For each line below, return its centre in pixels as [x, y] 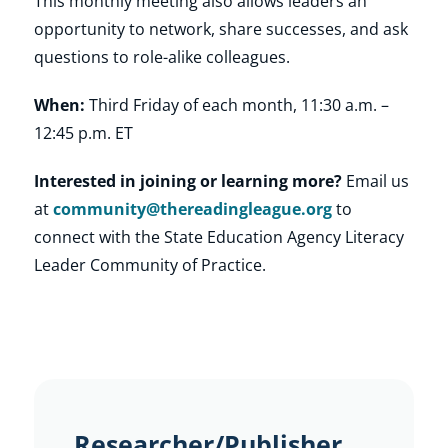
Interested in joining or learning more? [187, 180]
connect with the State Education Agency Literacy [218, 236]
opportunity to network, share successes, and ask [220, 28]
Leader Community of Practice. [149, 264]
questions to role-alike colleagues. [161, 56]
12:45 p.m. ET [83, 132]
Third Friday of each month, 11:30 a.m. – [236, 104]
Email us [375, 180]
